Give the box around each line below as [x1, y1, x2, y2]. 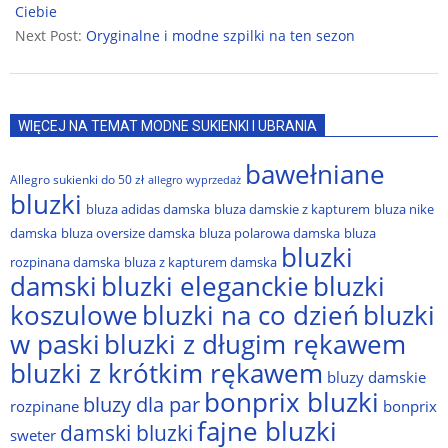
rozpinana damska [10, 252, 120, 271]
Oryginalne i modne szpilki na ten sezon [86, 25, 355, 45]
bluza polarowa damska [199, 223, 340, 242]
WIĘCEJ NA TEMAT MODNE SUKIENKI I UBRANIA [18, 117, 317, 134]
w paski [10, 325, 100, 362]
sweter [10, 423, 56, 446]
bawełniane [245, 156, 385, 191]
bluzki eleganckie [101, 268, 309, 303]
